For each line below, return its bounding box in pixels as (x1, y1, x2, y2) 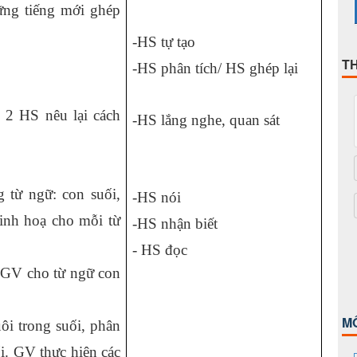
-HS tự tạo (132, 33, 195, 50)
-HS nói (132, 189, 181, 206)
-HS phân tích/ (132, 60, 226, 76)
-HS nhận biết (132, 215, 218, 232)
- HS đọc (132, 241, 187, 258)
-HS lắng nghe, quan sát (132, 112, 280, 128)
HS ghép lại (226, 60, 298, 76)
